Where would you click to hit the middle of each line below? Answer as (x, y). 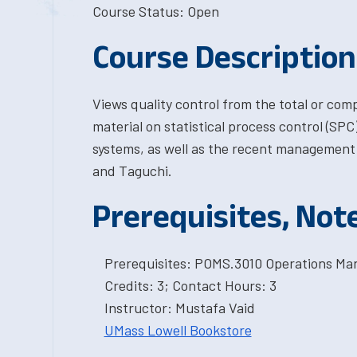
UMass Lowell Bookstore (178, 330)
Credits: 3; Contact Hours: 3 (190, 285)
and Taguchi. (132, 171)
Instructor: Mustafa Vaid (179, 308)
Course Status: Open (155, 11)
